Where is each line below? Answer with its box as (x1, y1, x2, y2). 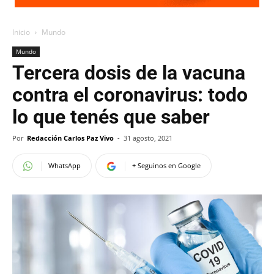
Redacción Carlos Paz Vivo (27, 133, 114, 143)
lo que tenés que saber (12, 105, 210, 128)
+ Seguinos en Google (132, 161, 201, 170)
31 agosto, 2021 (124, 133, 172, 143)
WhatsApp (48, 161, 81, 170)
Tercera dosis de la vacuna (12, 61, 245, 84)
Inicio (12, 27, 30, 37)
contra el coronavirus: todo (12, 83, 248, 106)
